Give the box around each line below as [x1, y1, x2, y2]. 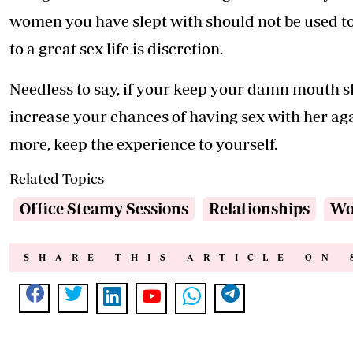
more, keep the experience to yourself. [9, 135, 277, 154]
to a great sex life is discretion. [9, 39, 223, 58]
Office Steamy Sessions [20, 199, 188, 218]
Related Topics [9, 170, 104, 188]
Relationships [209, 199, 310, 218]
